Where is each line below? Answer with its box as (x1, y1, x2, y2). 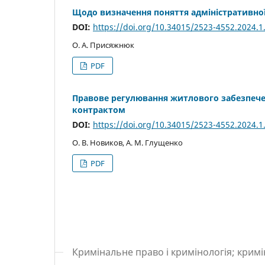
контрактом (72, 104, 125, 116)
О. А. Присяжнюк (72, 40, 134, 51)
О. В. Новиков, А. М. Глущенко (72, 137, 183, 148)
